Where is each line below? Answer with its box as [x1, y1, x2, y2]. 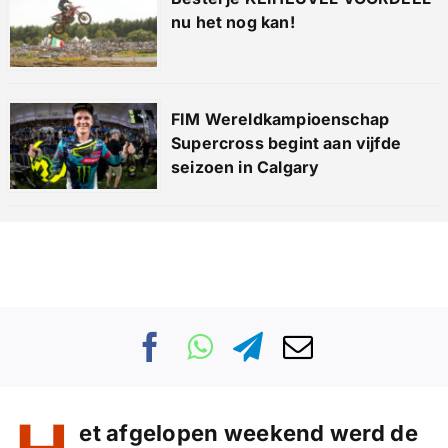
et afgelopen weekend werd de [79, 419, 418, 446]
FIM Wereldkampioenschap [170, 109, 390, 130]
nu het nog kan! [170, 12, 295, 33]
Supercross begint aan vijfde [170, 133, 402, 154]
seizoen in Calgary [170, 157, 320, 178]
